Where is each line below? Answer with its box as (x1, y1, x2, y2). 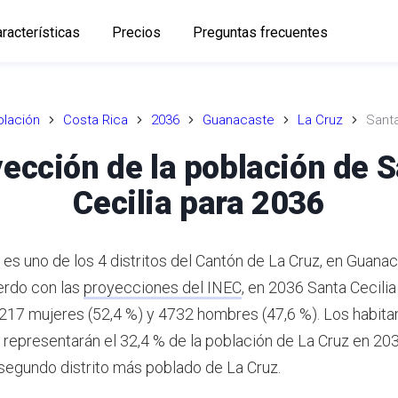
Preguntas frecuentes (192, 23, 328, 41)
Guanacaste (203, 112, 275, 128)
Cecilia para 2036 (73, 184, 325, 222)
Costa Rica (63, 112, 128, 128)
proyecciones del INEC (84, 277, 242, 297)
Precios (111, 23, 161, 41)
